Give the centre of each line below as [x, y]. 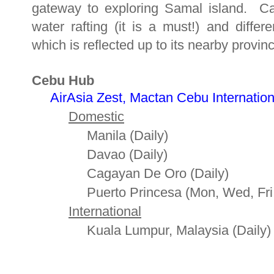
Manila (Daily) [100, 136]
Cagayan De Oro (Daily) [130, 174]
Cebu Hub [63, 81]
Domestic [96, 117]
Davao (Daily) [100, 155]
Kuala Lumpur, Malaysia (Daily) [151, 231]
